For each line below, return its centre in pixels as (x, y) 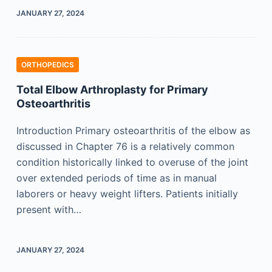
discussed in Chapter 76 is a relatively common (125, 146)
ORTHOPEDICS (47, 65)
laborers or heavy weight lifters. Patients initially (127, 194)
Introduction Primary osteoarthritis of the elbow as (133, 131)
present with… (49, 209)
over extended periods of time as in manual (116, 178)
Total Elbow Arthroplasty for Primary (112, 90)
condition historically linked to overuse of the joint (132, 162)
